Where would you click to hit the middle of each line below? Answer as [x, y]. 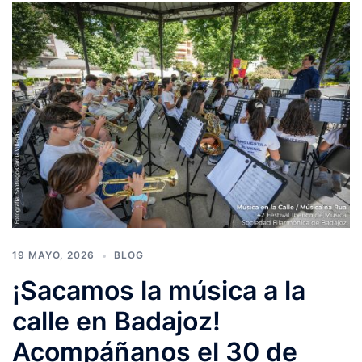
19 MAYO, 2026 [53, 255]
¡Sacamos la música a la [159, 290]
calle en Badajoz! [116, 321]
